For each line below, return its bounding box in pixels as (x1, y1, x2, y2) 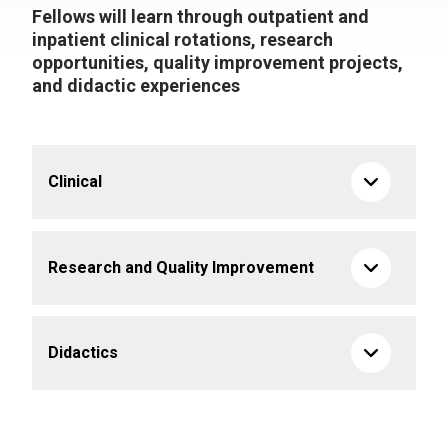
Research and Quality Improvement (48, 258, 314, 277)
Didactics (48, 343, 118, 362)
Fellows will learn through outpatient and (32, 6, 369, 27)
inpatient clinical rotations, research (32, 29, 333, 50)
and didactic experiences (32, 75, 240, 96)
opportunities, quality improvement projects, (32, 52, 403, 73)
